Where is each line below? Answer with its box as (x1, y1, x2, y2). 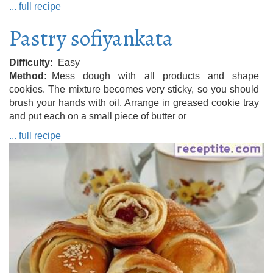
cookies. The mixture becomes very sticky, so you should (9, 83, 259, 94)
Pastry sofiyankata (9, 23, 173, 53)
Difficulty (9, 57, 50, 68)
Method (9, 70, 44, 81)
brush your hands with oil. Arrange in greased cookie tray (9, 97, 259, 108)
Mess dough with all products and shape (52, 70, 259, 81)
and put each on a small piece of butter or (9, 110, 186, 121)
